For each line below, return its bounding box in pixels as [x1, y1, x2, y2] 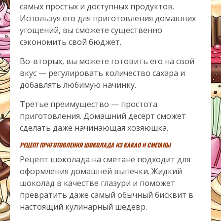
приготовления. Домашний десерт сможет [20, 110, 186, 122]
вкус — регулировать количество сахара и [20, 68, 185, 79]
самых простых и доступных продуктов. [20, 1, 174, 12]
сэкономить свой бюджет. [20, 37, 121, 48]
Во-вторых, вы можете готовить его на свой [20, 56, 194, 67]
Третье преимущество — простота [20, 99, 157, 110]
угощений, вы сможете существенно [20, 25, 162, 36]
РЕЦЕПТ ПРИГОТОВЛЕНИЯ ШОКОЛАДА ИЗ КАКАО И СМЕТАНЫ [20, 141, 171, 149]
